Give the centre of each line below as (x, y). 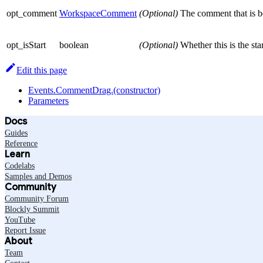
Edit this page (42, 70)
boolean (74, 45)
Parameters (48, 100)
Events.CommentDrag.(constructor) (94, 90)
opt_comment (32, 13)
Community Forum (37, 198)
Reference (21, 143)
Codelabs (20, 166)
